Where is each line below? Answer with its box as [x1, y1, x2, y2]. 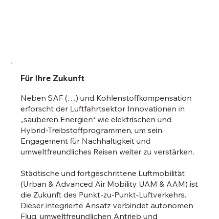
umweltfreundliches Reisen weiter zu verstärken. [21, 147, 195, 157]
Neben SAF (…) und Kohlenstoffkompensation [21, 93, 192, 103]
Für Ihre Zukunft [21, 72, 85, 83]
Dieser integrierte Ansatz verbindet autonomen [21, 200, 194, 211]
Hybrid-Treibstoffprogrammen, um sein [21, 125, 163, 135]
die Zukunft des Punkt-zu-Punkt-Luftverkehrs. [21, 190, 187, 200]
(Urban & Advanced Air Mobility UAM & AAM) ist [21, 179, 198, 189]
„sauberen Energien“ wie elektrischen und [21, 114, 172, 125]
